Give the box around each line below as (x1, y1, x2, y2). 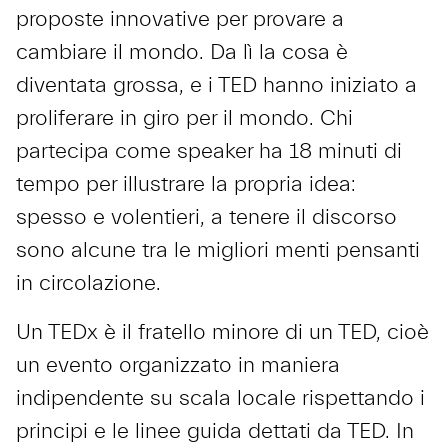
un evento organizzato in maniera (16, 352, 340, 378)
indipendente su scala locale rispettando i (16, 385, 425, 411)
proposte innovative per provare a (16, 6, 344, 32)
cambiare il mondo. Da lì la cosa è (16, 39, 348, 65)
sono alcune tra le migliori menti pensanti (16, 237, 420, 263)
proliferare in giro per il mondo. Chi (16, 105, 353, 131)
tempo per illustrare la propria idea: (16, 171, 356, 197)
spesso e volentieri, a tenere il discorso (16, 204, 397, 230)
